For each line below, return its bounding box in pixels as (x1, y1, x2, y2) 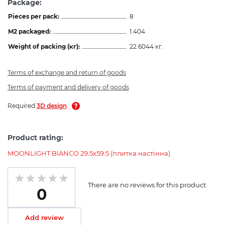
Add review (25, 213, 64, 221)
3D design (37, 101, 67, 109)
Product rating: (8, 133, 63, 142)
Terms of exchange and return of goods (8, 68, 126, 76)
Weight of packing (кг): (8, 42, 80, 50)
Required (8, 101, 37, 109)
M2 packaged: (8, 27, 51, 35)
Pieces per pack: (8, 12, 59, 20)
